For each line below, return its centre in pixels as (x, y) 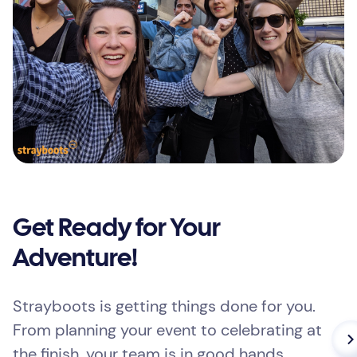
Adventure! (75, 260)
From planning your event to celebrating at (167, 330)
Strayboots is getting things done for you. (164, 306)
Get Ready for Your (117, 229)
